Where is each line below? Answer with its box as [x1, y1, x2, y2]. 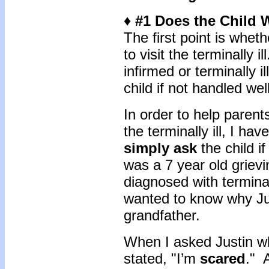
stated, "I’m [124, 250, 200, 267]
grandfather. [124, 207, 204, 223]
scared [200, 250, 246, 267]
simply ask [124, 140, 201, 156]
